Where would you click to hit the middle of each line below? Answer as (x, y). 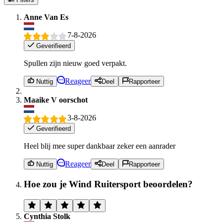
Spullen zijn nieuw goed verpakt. (75, 63)
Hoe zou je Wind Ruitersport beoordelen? (108, 184)
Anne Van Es (46, 17)
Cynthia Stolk (47, 216)
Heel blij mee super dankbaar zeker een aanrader (100, 146)
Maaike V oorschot (56, 100)
